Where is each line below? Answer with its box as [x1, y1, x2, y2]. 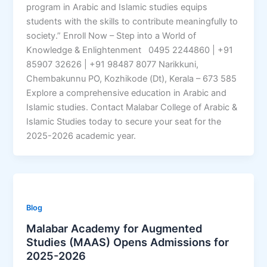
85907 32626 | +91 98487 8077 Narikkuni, [26, 58, 199, 70]
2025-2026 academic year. [26, 130, 136, 141]
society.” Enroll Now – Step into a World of [26, 30, 197, 41]
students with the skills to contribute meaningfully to [26, 15, 238, 27]
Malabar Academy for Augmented [26, 222, 203, 235]
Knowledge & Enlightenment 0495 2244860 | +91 [26, 44, 234, 55]
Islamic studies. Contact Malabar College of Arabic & [26, 101, 238, 113]
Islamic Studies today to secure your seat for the [26, 116, 222, 127]
